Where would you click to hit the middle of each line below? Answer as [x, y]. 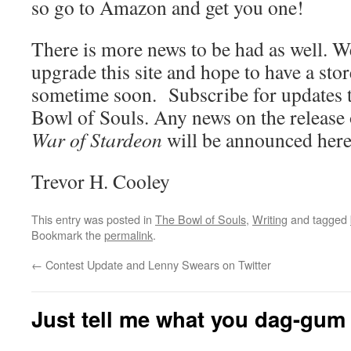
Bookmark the [68, 234]
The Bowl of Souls [201, 219]
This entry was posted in [93, 219]
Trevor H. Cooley [101, 181]
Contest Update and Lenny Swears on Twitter [157, 264]
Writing [270, 219]
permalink [128, 234]
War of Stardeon [97, 139]
